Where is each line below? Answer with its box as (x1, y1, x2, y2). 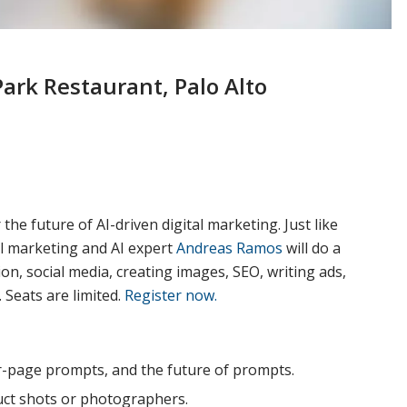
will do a (283, 237, 341, 258)
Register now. (124, 284, 217, 305)
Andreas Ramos (176, 237, 283, 258)
